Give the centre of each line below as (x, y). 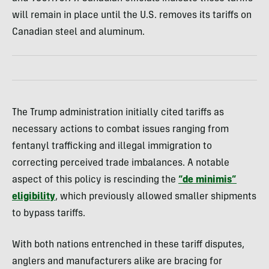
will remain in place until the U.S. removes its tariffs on (132, 16)
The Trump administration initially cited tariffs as (118, 113)
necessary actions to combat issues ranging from (120, 130)
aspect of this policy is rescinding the (95, 180)
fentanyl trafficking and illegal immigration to (112, 147)
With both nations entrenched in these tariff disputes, (128, 245)
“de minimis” (207, 180)
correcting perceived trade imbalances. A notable (121, 164)
